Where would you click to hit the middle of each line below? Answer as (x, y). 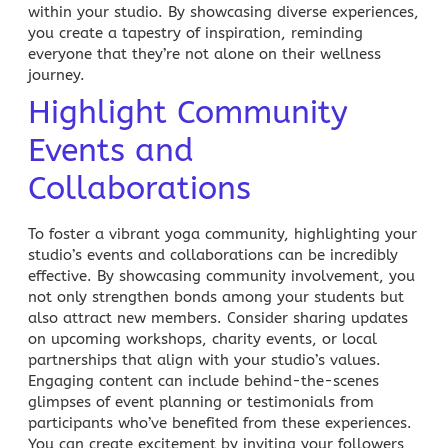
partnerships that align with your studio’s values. (204, 359)
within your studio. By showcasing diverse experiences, (223, 11)
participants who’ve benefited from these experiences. (220, 422)
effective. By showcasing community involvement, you (221, 275)
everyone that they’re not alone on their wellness (204, 53)
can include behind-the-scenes (266, 380)
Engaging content (90, 380)
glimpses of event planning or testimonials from (201, 401)
